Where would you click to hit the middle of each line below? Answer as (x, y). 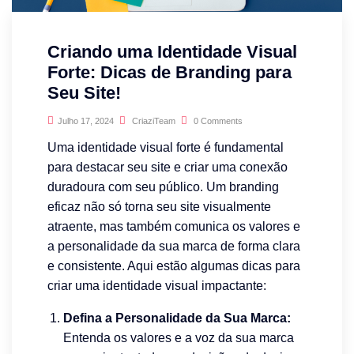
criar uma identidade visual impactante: (158, 285)
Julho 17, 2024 (86, 121)
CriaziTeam (153, 121)
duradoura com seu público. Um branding (163, 186)
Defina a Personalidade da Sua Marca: (177, 318)
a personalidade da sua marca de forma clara (174, 246)
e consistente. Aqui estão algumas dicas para (174, 265)
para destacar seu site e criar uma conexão (168, 167)
